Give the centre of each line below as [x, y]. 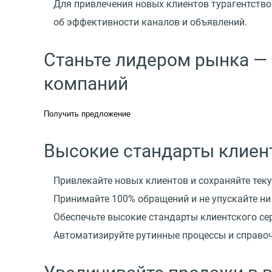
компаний [86, 83]
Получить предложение [87, 114]
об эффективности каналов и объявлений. [150, 22]
